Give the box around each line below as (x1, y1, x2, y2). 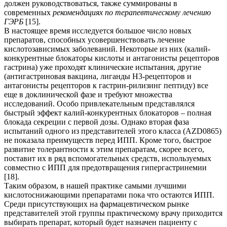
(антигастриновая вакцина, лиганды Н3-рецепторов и (4, 72, 192, 81)
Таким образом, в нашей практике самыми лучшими (4, 181, 186, 191)
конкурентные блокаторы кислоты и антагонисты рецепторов (4, 54, 219, 63)
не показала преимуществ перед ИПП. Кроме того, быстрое (4, 136, 211, 145)
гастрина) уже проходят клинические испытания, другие (4, 63, 201, 72)
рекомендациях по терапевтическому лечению (51, 8, 211, 17)
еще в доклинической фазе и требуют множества (4, 90, 172, 99)
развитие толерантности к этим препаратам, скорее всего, (4, 145, 204, 154)
